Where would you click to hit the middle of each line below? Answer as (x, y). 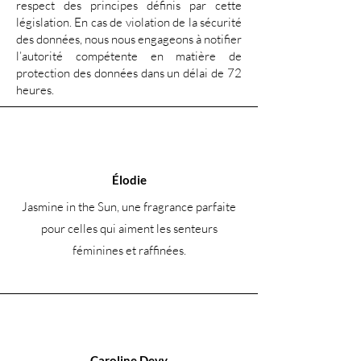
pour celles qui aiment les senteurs (129, 229)
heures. (35, 90)
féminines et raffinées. (129, 251)
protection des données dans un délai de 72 (129, 73)
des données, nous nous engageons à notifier (129, 39)
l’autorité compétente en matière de (129, 56)
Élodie (129, 180)
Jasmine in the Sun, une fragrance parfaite (129, 207)
